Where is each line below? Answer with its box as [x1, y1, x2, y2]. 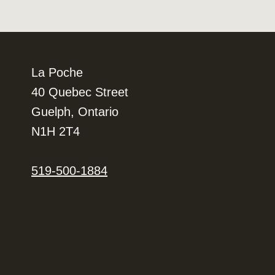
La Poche [31, 66, 83, 79]
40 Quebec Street [31, 85, 128, 99]
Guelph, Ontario [31, 105, 118, 118]
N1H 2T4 [31, 125, 80, 138]
